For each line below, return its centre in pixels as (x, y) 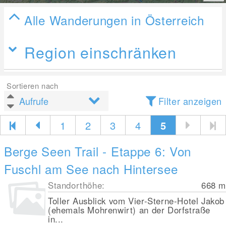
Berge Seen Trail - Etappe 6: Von (98, 151)
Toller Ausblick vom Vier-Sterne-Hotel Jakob (136, 201)
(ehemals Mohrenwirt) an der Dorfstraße (129, 210)
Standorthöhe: (76, 185)
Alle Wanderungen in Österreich (114, 20)
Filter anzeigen (190, 101)
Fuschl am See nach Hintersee (91, 169)
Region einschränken (101, 52)
